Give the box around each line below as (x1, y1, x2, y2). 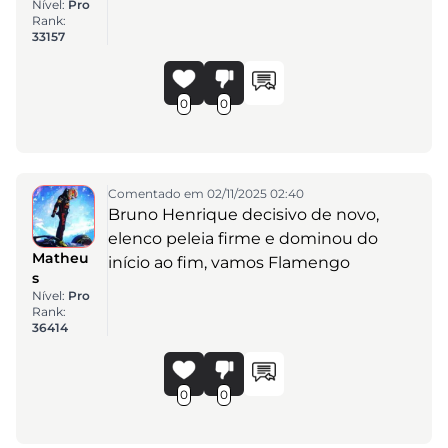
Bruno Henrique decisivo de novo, (107, 204, 379, 224)
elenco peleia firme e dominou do (107, 228, 378, 248)
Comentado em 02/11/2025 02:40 (107, 185, 304, 201)
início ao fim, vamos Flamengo (107, 252, 350, 272)
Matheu (32, 248, 89, 267)
